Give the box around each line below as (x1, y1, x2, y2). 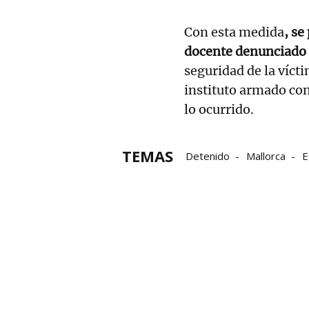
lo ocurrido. (184, 101, 254, 117)
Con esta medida (184, 23, 284, 40)
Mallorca (246, 148, 286, 163)
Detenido (186, 148, 230, 163)
